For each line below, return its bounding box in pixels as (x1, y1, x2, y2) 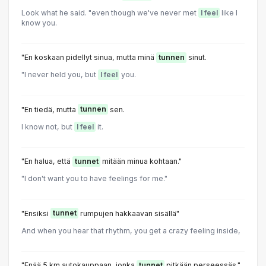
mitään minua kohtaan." (100, 157, 182, 166)
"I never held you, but (21, 70, 98, 80)
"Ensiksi (21, 208, 50, 218)
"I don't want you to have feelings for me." (21, 174, 167, 183)
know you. (21, 18, 57, 27)
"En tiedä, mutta (21, 104, 78, 114)
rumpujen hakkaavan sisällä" (78, 208, 179, 218)
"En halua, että (21, 157, 72, 166)
